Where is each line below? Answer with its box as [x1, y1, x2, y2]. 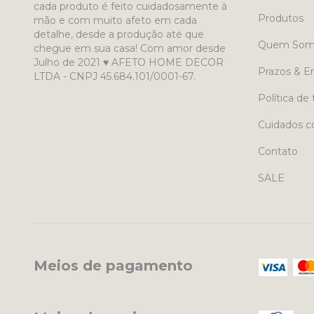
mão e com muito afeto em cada [34, 13, 197, 27]
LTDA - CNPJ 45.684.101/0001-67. [34, 69, 196, 83]
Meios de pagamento [34, 257, 193, 274]
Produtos [257, 11, 303, 25]
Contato [257, 144, 298, 158]
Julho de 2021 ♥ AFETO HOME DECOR [34, 55, 224, 69]
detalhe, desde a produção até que [34, 27, 204, 41]
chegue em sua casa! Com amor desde [34, 41, 226, 55]
